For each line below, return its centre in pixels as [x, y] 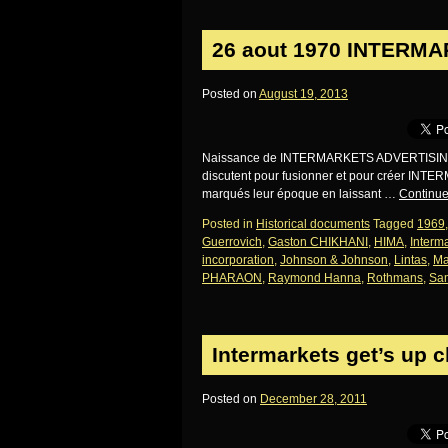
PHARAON [232, 278]
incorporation [238, 260]
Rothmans [395, 278]
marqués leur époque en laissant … [300, 194]
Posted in [227, 224]
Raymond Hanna [314, 278]
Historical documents [313, 224]
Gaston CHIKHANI [318, 242]
